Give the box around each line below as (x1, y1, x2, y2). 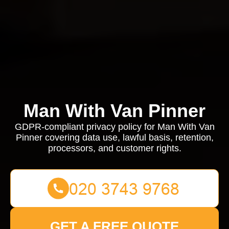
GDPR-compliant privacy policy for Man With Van (14, 122, 215, 132)
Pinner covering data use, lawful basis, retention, (15, 132, 214, 143)
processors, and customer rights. (48, 143, 181, 153)
